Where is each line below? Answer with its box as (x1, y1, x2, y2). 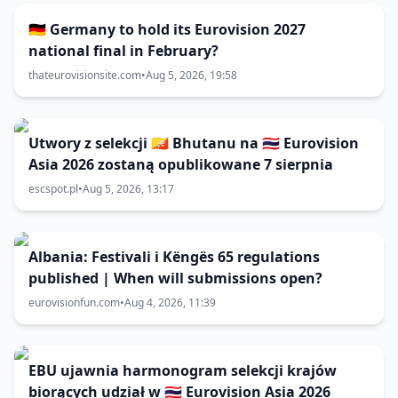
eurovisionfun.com (28, 295, 120, 310)
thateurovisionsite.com (28, 68, 141, 83)
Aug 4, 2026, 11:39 (124, 295, 216, 310)
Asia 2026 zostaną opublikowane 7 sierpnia (28, 155, 333, 174)
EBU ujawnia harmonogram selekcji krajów (28, 361, 337, 380)
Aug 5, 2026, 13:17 (83, 181, 174, 196)
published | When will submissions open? (28, 268, 322, 288)
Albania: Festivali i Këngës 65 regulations (28, 247, 320, 267)
